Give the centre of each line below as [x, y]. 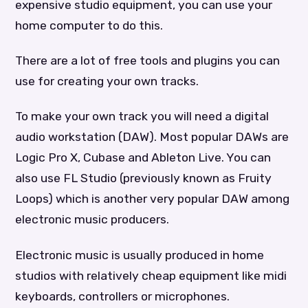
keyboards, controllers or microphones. [123, 296]
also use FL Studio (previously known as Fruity [144, 178]
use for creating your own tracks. [107, 81]
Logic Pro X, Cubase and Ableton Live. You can [143, 158]
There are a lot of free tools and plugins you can [148, 61]
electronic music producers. [92, 220]
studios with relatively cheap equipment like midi [151, 275]
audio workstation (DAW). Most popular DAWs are [152, 137]
